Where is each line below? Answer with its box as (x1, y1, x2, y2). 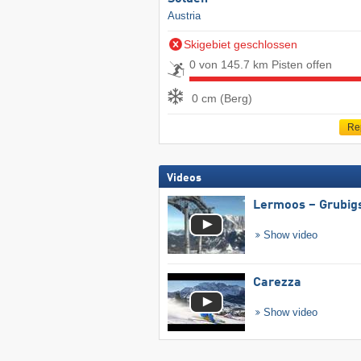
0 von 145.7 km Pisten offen (189, 58, 332, 72)
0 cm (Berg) (191, 91, 252, 105)
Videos (166, 172, 201, 185)
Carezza (252, 276, 301, 290)
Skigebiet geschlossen (183, 38, 297, 52)
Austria (167, 10, 201, 23)
